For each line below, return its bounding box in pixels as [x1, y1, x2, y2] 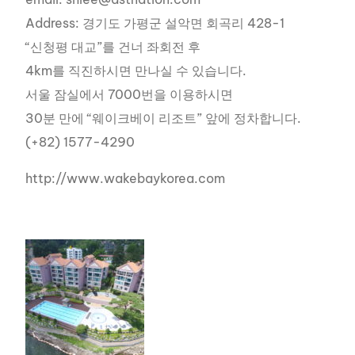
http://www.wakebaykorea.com [25, 170, 226, 186]
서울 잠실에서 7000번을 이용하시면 [25, 86, 234, 102]
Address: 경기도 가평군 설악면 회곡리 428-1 [25, 14, 285, 31]
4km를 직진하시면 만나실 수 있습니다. [25, 62, 247, 78]
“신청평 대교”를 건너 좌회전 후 [25, 38, 201, 55]
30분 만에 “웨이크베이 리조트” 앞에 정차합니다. [25, 109, 302, 126]
